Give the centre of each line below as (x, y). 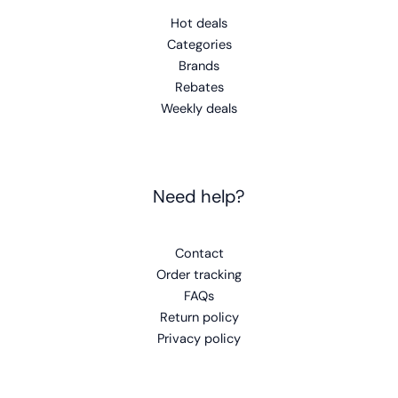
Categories (199, 44)
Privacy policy (199, 338)
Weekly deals (199, 108)
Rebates (199, 87)
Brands (199, 66)
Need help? (199, 196)
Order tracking (199, 275)
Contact (199, 253)
